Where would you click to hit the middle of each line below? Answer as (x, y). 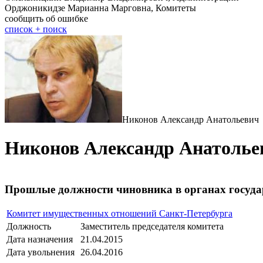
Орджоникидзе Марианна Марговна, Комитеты (100, 8)
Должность (29, 227)
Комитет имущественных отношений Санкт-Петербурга (119, 214)
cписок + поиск (36, 29)
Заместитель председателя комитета (152, 227)
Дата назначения (40, 240)
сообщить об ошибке (46, 18)
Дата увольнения (41, 252)
